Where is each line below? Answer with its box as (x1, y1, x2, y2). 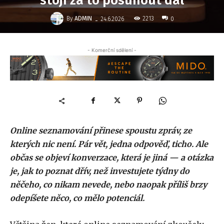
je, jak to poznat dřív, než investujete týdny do (10, 166, 189, 176)
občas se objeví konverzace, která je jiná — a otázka (10, 152, 213, 163)
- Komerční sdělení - (87, 46, 136, 53)
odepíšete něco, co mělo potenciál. (10, 193, 144, 203)
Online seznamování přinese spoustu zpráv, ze (10, 125, 192, 136)
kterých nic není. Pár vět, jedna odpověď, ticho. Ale (10, 139, 208, 149)
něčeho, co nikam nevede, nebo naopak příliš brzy (10, 179, 207, 190)
